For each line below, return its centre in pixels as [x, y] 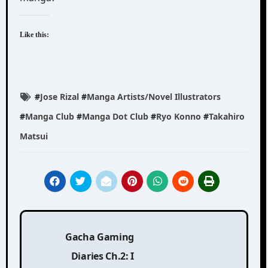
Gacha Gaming [99, 237]
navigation [59, 247]
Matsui [33, 136]
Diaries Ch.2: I [102, 256]
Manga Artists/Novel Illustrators [153, 97]
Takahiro [226, 116]
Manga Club [49, 116]
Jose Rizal [59, 97]
